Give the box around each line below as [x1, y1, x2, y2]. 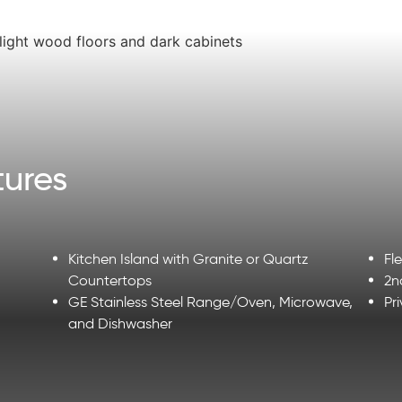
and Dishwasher [68, 314, 172, 332]
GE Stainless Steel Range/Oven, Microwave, [68, 293, 353, 310]
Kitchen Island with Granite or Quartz [68, 249, 309, 267]
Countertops [68, 271, 155, 289]
